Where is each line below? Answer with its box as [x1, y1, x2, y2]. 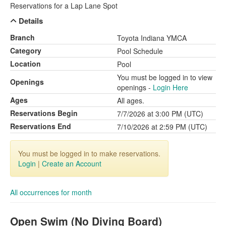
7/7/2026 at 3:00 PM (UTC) [117, 108, 203, 119]
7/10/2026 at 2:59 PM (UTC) [117, 122, 207, 132]
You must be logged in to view [117, 72, 212, 82]
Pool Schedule [117, 46, 163, 56]
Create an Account [42, 158, 101, 168]
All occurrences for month [10, 187, 92, 197]
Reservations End [10, 121, 71, 131]
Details [17, 15, 43, 26]
